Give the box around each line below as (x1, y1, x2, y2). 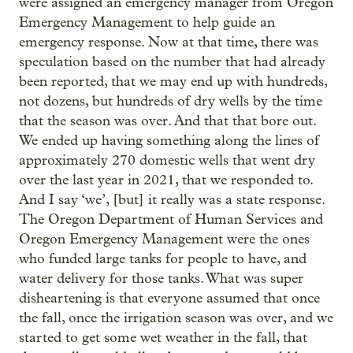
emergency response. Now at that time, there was (19, 34, 318, 50)
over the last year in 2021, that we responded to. (19, 172, 313, 188)
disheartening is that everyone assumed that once (19, 290, 320, 307)
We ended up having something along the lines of (19, 132, 319, 149)
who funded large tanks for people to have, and (19, 251, 307, 267)
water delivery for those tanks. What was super (19, 270, 303, 287)
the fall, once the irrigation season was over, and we (19, 310, 333, 326)
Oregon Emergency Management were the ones (19, 231, 310, 247)
